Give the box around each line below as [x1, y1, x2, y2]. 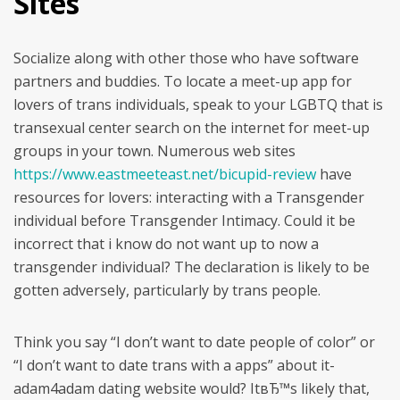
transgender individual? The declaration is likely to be [13, 257, 370, 277]
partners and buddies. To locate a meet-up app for [13, 71, 352, 91]
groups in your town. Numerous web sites [13, 141, 296, 161]
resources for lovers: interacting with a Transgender [13, 187, 364, 207]
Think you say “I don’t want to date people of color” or [13, 332, 375, 352]
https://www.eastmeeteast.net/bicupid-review [13, 164, 316, 184]
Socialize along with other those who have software [13, 48, 359, 68]
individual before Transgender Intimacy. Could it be [13, 211, 355, 230]
